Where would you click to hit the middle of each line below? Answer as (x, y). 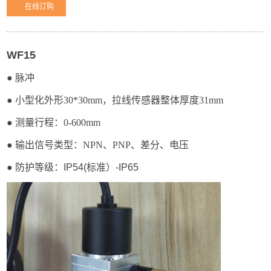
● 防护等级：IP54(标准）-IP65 (73, 167)
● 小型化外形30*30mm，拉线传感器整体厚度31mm (115, 100)
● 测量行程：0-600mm (54, 122)
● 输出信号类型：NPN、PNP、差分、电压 (98, 145)
